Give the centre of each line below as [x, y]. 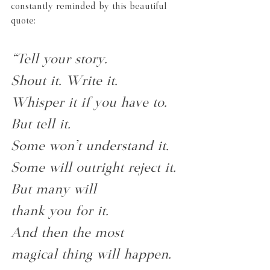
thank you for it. [60, 212]
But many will [54, 190]
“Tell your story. [59, 60]
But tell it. [41, 125]
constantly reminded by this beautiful [90, 7]
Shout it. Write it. [64, 82]
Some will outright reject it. [93, 169]
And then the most [67, 234]
